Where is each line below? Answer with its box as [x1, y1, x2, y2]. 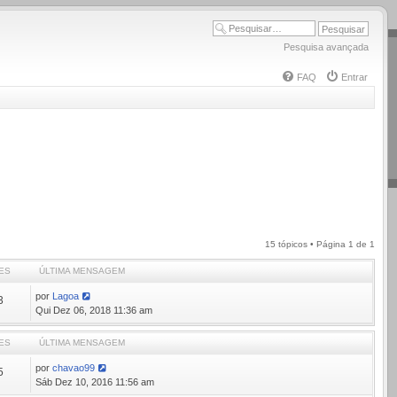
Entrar [341, 72, 368, 83]
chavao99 [52, 362, 96, 373]
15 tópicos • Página [265, 239, 348, 249]
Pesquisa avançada [284, 42, 369, 53]
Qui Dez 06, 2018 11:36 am [35, 305, 153, 315]
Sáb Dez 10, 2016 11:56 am [35, 377, 155, 387]
